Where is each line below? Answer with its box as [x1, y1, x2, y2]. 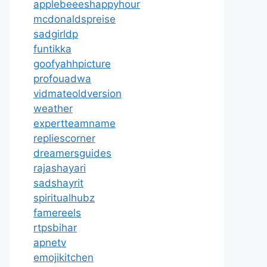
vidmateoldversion [33, 88, 122, 100]
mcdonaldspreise [33, 13, 116, 25]
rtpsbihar [33, 222, 77, 234]
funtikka [33, 43, 72, 55]
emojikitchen [33, 252, 94, 263]
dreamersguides [33, 147, 111, 159]
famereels [33, 207, 81, 219]
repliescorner [33, 132, 95, 144]
